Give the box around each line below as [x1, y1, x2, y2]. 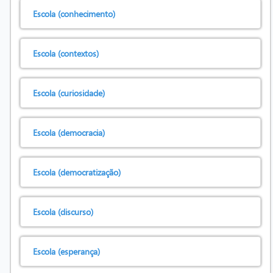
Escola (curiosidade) [33, 87, 105, 99]
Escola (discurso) [33, 205, 93, 218]
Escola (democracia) [33, 126, 105, 139]
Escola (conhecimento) [33, 7, 115, 20]
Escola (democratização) [33, 166, 121, 179]
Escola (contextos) [33, 47, 99, 60]
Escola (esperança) [33, 245, 100, 258]
